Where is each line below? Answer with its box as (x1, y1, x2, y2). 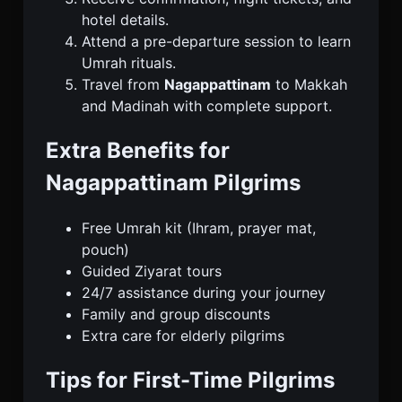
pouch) (82, 240, 129, 258)
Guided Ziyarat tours (82, 261, 222, 280)
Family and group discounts (82, 304, 270, 323)
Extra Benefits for (46, 136, 230, 163)
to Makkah (271, 74, 347, 93)
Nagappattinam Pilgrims (46, 169, 301, 196)
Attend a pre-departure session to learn (82, 31, 351, 50)
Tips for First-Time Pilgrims (46, 366, 335, 393)
